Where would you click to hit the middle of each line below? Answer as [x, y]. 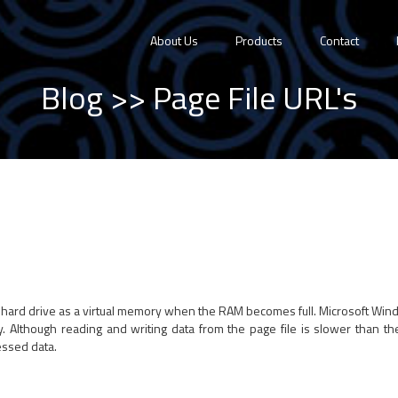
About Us [174, 40]
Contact [339, 40]
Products [259, 40]
